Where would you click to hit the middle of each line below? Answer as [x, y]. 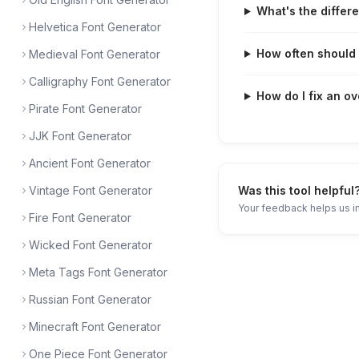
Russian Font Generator [90, 299]
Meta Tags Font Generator [98, 272]
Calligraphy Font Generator [100, 81]
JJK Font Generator [80, 136]
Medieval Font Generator [95, 54]
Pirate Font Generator [85, 109]
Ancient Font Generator [90, 163]
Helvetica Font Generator [95, 27]
